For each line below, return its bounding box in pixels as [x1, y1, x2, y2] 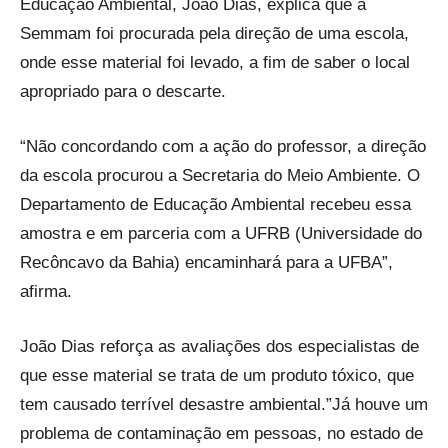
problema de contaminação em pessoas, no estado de [20, 424, 423, 444]
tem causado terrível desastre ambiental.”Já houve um [20, 395, 428, 415]
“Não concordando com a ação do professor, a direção [20, 137, 426, 157]
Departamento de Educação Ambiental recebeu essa [20, 195, 411, 215]
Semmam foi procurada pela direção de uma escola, [20, 24, 409, 44]
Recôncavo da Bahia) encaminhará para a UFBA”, [20, 253, 393, 273]
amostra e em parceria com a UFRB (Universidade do [20, 224, 422, 244]
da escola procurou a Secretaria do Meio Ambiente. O [20, 166, 420, 186]
